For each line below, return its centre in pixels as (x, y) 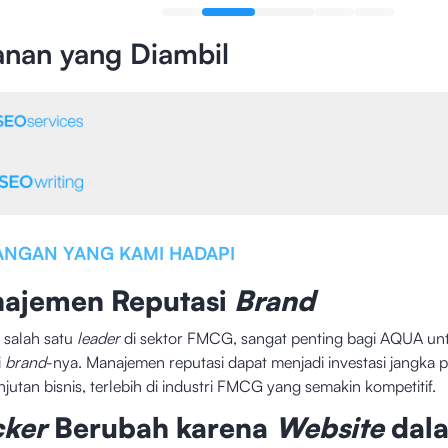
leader (98, 337)
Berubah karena (164, 427)
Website (332, 427)
